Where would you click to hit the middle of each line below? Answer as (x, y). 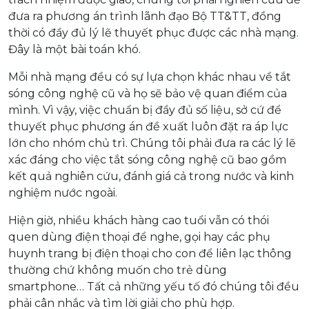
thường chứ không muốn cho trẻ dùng (118, 270)
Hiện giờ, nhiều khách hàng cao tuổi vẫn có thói (139, 220)
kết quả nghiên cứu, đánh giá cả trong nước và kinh (151, 176)
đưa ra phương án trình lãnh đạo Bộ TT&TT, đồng (145, 16)
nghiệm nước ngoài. (63, 192)
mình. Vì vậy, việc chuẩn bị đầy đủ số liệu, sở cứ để (145, 110)
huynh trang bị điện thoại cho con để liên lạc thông (150, 253)
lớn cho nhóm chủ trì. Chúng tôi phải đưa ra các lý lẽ (152, 143)
